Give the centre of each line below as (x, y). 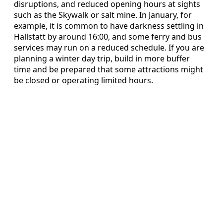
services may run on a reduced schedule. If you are (109, 47)
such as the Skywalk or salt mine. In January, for (103, 15)
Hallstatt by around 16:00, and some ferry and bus (108, 36)
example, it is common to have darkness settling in (109, 26)
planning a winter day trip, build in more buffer (102, 58)
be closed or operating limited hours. (83, 80)
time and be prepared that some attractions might (109, 69)
